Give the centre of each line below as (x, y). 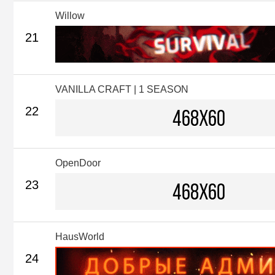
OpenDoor (78, 163)
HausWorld (80, 236)
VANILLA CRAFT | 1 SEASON (122, 89)
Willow (70, 15)
